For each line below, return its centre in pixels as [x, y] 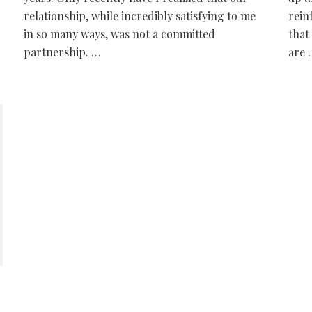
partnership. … [62, 52]
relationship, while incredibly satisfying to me [139, 16]
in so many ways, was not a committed [119, 34]
